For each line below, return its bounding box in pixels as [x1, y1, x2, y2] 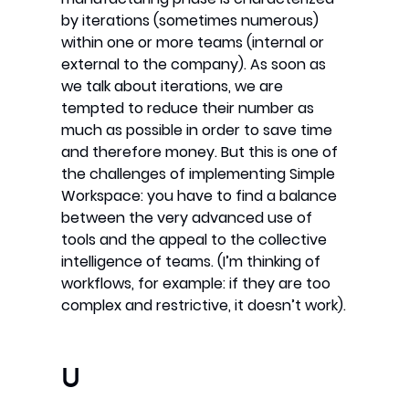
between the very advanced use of [61, 207, 313, 229]
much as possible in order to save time [61, 120, 333, 142]
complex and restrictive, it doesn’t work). [61, 295, 347, 317]
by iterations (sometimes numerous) [61, 10, 320, 32]
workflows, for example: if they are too [61, 273, 331, 295]
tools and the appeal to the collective [61, 229, 328, 251]
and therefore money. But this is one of [61, 142, 339, 163]
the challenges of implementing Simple [61, 163, 336, 185]
